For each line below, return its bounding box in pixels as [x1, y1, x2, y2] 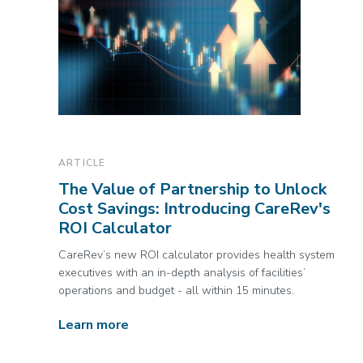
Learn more [58, 316, 129, 335]
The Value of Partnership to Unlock [58, 178, 327, 201]
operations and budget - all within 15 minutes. [58, 283, 294, 299]
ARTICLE [58, 156, 106, 170]
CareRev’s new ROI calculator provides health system [58, 247, 335, 263]
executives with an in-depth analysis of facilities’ [58, 265, 305, 281]
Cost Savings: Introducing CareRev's [58, 198, 331, 220]
